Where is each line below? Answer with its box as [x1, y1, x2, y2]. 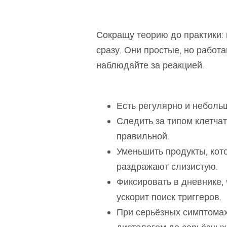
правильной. [117, 130, 169, 142]
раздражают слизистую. [117, 161, 218, 172]
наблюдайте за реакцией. [96, 59, 204, 71]
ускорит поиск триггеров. [117, 191, 221, 203]
